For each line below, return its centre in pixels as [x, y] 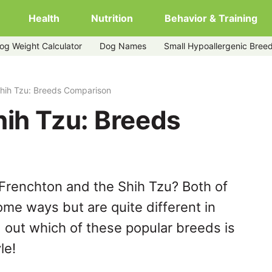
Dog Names [123, 46]
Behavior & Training [211, 18]
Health [44, 18]
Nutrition [112, 18]
